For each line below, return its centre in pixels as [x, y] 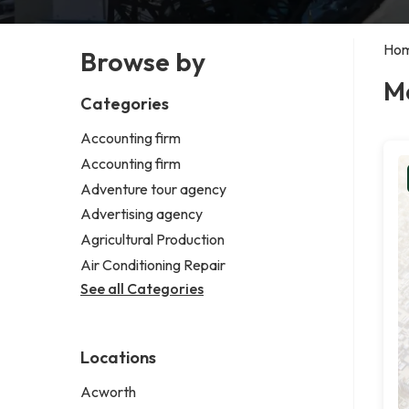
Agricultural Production [152, 240]
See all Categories [142, 288]
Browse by [143, 61]
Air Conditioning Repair [153, 264]
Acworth [108, 391]
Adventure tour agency [153, 189]
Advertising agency [142, 214]
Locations [118, 357]
